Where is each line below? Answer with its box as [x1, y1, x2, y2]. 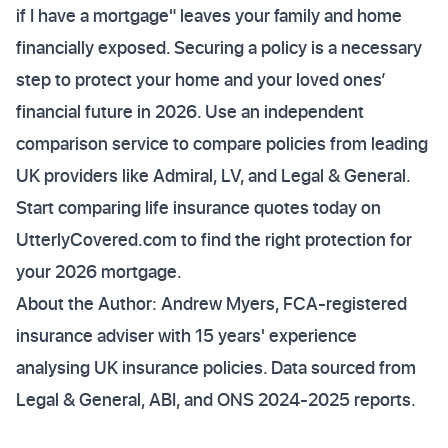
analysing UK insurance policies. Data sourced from [16, 355, 416, 380]
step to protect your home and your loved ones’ [16, 67, 386, 92]
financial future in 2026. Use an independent [16, 99, 364, 124]
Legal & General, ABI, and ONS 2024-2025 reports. [16, 387, 416, 412]
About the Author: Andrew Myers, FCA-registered [16, 291, 407, 316]
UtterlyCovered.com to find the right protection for [16, 227, 412, 252]
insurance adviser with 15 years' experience [16, 323, 357, 348]
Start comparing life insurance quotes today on [16, 195, 381, 220]
